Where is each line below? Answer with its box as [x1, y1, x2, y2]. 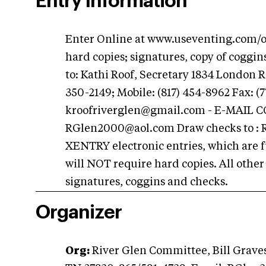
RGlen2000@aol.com [65, 123, 175, 134]
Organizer [36, 203, 122, 222]
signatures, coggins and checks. [65, 177, 228, 188]
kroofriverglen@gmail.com [65, 106, 205, 116]
